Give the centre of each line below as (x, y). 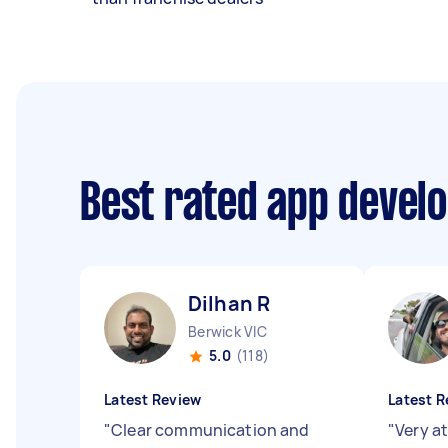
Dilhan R (229, 303)
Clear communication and (210, 430)
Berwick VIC (227, 331)
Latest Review (153, 399)
